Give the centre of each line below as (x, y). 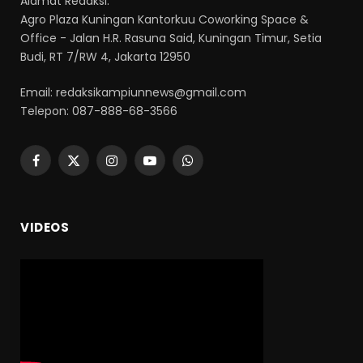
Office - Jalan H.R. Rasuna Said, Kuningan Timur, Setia (171, 38)
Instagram (140, 167)
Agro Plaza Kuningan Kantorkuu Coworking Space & (164, 19)
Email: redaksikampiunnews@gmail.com (133, 92)
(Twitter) (98, 184)
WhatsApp (216, 167)
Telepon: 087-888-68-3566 (99, 111)
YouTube (174, 167)
